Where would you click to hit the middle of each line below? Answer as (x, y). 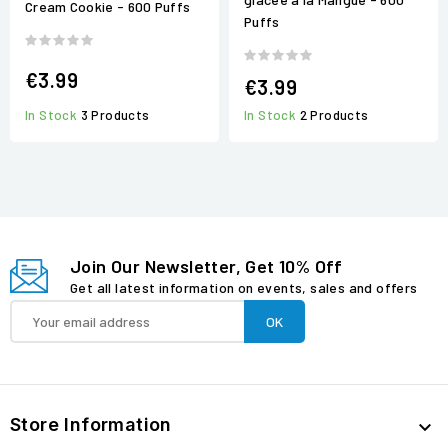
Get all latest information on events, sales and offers (244, 288)
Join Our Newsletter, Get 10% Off (206, 266)
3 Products (115, 115)
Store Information (91, 425)
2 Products (334, 115)
